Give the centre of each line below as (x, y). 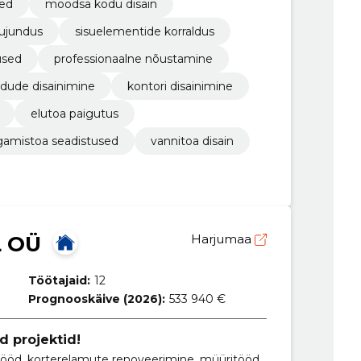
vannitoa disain (192, 141)
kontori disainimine (180, 87)
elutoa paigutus (74, 114)
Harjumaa (222, 239)
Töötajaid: (60, 281)
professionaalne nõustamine (133, 59)
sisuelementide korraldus (144, 32)
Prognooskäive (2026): (97, 299)
